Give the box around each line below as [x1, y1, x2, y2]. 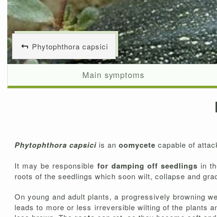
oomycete [119, 139, 158, 151]
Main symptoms [82, 69, 144, 81]
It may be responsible [15, 160, 97, 171]
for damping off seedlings [97, 160, 201, 171]
